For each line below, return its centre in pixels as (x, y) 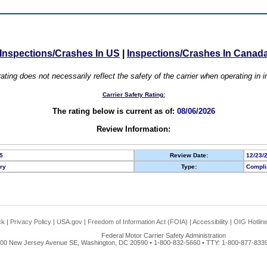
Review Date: (189, 156)
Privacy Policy (31, 222)
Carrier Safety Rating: (133, 95)
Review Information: (133, 129)
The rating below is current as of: (114, 111)
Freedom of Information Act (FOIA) (138, 222)
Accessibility (210, 222)
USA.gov (69, 222)
